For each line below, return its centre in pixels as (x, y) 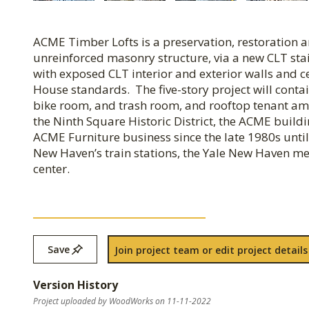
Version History (76, 285)
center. (51, 169)
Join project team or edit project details (211, 250)
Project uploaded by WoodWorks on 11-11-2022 (122, 301)
